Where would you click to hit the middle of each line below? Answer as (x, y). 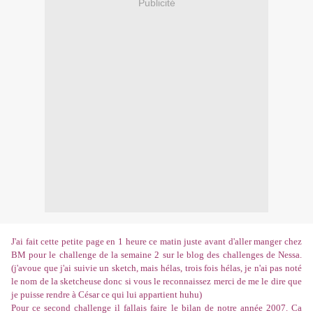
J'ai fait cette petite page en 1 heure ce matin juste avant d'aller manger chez (156, 242)
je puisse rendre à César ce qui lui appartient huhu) (107, 295)
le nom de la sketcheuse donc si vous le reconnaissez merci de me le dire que (156, 282)
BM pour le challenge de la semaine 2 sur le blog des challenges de (145, 255)
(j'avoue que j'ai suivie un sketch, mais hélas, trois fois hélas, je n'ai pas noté (156, 268)
